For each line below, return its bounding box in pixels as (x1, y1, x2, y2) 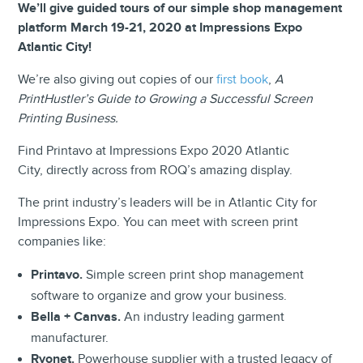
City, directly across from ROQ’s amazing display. (18, 162, 293, 178)
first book (216, 71, 269, 88)
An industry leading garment (124, 309, 285, 325)
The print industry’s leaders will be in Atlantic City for (18, 194, 318, 211)
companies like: (18, 233, 107, 250)
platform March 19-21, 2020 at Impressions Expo (18, 19, 303, 36)
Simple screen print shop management (86, 267, 305, 283)
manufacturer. (31, 330, 109, 346)
